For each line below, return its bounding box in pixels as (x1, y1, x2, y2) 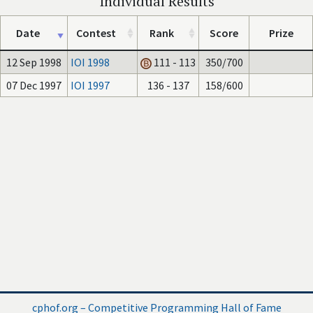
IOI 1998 (71, 55, 110, 69)
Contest (76, 26, 116, 40)
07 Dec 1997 (6, 78, 61, 92)
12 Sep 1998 (6, 55, 61, 69)
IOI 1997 (71, 78, 110, 92)
